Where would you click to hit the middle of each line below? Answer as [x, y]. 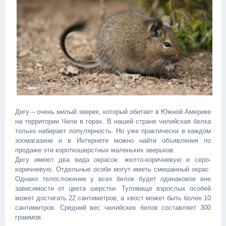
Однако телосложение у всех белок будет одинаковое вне [113, 179]
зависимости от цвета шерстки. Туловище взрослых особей [113, 189]
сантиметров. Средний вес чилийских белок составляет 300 [113, 208]
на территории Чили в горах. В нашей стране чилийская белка [113, 122]
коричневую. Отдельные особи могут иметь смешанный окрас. [113, 169]
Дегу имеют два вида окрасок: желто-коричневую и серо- [113, 160]
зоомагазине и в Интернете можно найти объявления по [113, 141]
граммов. [29, 217]
